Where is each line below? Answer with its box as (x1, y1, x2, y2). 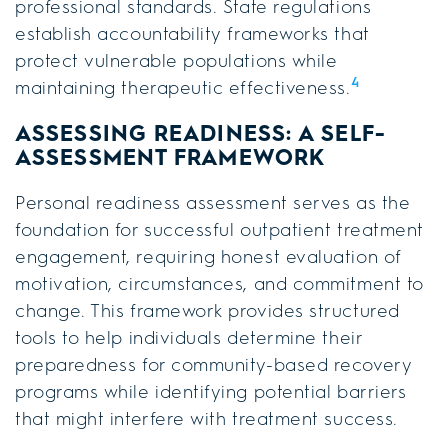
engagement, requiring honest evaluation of (15, 244, 402, 269)
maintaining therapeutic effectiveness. (15, 75, 351, 100)
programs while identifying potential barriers (15, 379, 407, 404)
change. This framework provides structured (15, 298, 400, 323)
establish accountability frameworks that (15, 21, 370, 46)
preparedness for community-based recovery (15, 352, 413, 377)
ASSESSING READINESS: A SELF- (15, 118, 386, 148)
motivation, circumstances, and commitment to (15, 271, 424, 296)
